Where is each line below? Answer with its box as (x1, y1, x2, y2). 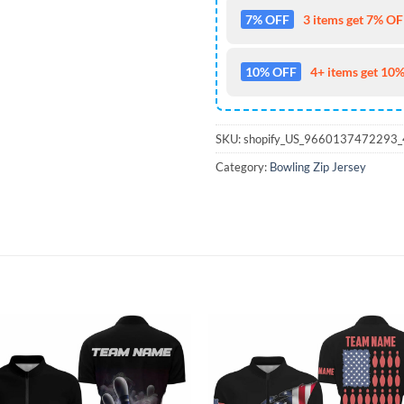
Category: (216, 160, 270, 175)
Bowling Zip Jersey (270, 160, 366, 175)
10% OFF (245, 64, 297, 80)
